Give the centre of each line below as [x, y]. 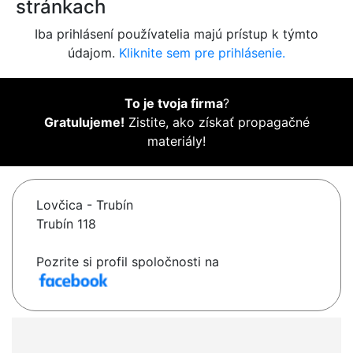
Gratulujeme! [84, 123]
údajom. [93, 53]
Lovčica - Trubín [85, 205]
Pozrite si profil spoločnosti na [128, 262]
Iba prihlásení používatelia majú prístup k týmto [176, 34]
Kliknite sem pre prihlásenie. [202, 53]
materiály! [176, 141]
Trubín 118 [66, 224]
